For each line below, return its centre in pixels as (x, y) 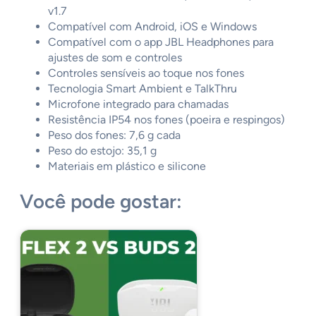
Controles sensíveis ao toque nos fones (146, 73)
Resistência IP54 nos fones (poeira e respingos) (166, 120)
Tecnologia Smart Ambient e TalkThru (142, 89)
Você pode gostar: (101, 201)
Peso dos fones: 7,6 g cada (114, 135)
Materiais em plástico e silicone (127, 166)
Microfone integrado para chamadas (138, 104)
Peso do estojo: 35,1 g (102, 151)
